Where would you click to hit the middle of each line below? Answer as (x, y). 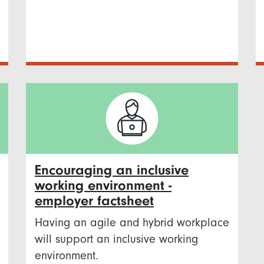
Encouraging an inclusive (112, 170)
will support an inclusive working (116, 239)
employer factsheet (94, 200)
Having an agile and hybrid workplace (132, 222)
